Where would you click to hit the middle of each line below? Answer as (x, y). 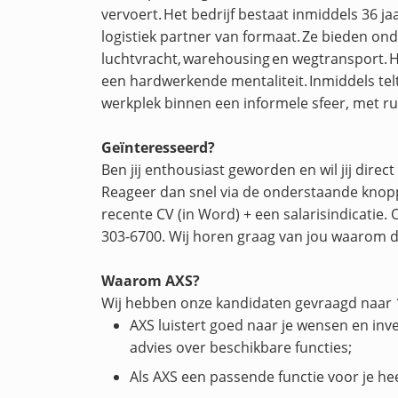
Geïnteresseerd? (159, 147)
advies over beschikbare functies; (241, 347)
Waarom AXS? (151, 281)
